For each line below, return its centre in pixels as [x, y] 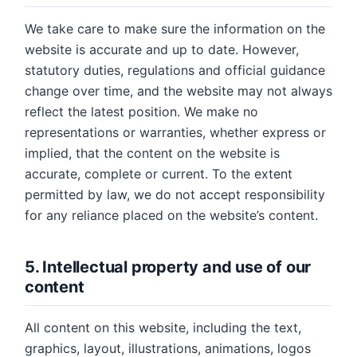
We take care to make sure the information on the [175, 29]
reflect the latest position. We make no [141, 112]
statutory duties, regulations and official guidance [175, 70]
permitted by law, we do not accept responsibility [175, 194]
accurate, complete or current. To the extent [159, 174]
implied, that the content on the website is [152, 153]
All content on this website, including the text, [163, 328]
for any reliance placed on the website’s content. [171, 215]
